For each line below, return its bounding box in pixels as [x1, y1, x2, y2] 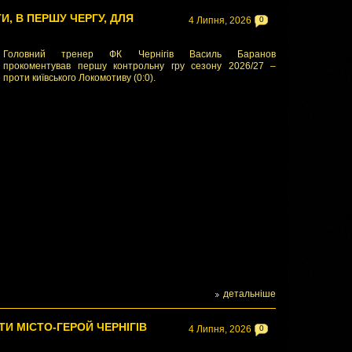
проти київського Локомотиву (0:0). [3, 72, 156, 83]
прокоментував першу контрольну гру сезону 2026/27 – [3, 60, 276, 71]
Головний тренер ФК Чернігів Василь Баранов [3, 49, 276, 60]
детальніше [223, 288, 276, 299]
